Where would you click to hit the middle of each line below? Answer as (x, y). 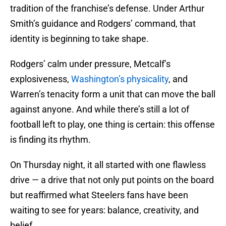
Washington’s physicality (120, 79)
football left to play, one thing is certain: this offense (112, 125)
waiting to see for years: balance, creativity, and (104, 210)
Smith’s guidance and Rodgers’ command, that (103, 24)
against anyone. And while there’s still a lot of (100, 109)
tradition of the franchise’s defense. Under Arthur (107, 9)
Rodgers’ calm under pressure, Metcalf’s (90, 64)
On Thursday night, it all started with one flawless (108, 165)
